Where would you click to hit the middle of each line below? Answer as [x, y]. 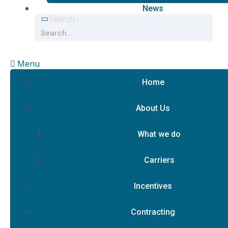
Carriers [159, 160]
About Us [153, 108]
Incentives [153, 186]
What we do [159, 134]
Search [62, 19]
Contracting [153, 212]
